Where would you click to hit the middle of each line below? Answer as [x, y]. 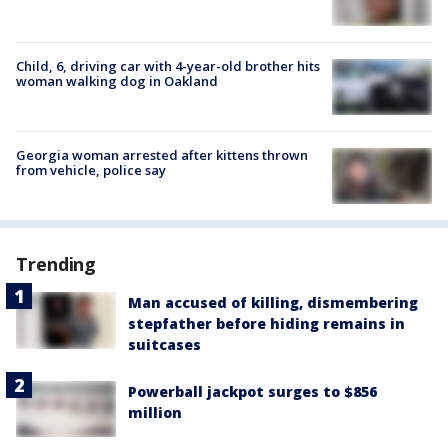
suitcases [164, 345]
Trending [56, 264]
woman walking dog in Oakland [117, 80]
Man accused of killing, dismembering [273, 303]
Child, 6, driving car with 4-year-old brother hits [168, 65]
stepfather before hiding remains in [266, 324]
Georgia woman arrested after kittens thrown [162, 155]
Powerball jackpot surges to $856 [252, 392]
